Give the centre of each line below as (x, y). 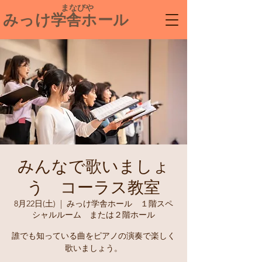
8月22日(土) (35, 204)
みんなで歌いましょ (94, 167)
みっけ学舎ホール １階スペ (120, 204)
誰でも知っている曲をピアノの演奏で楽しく (94, 236)
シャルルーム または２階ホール (94, 215)
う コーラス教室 (94, 188)
